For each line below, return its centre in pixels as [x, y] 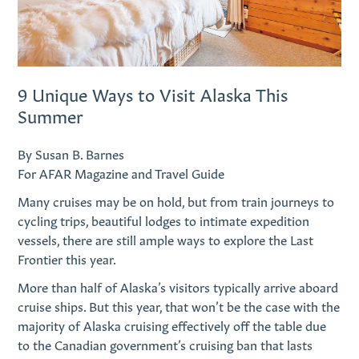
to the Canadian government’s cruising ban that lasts [165, 344]
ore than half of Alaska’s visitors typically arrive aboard [184, 286]
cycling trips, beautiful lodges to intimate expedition [164, 219]
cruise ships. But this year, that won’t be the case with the [179, 306]
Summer [51, 114]
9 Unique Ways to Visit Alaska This [153, 93]
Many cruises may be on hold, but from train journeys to [176, 200]
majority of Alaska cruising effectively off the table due [172, 325]
